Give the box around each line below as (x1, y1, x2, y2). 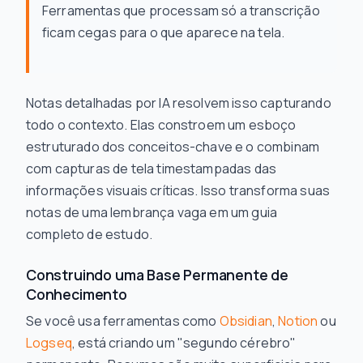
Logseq (26, 334, 72, 352)
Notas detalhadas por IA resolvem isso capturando (26, 94, 331, 112)
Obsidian (219, 312, 272, 330)
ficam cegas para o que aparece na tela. (42, 23, 285, 41)
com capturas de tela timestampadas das (26, 160, 277, 177)
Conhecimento (26, 284, 127, 304)
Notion (278, 312, 318, 330)
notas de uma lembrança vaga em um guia (26, 203, 278, 221)
